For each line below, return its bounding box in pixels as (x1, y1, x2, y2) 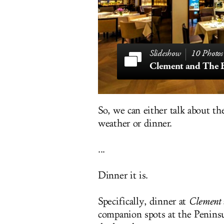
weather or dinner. (98, 117, 172, 129)
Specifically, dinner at (98, 195, 189, 207)
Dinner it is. (98, 169, 148, 181)
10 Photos (191, 47, 223, 59)
